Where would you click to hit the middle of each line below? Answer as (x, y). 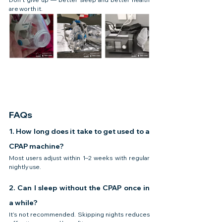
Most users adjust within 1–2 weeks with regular (79, 158)
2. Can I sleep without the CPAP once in (79, 188)
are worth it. (26, 9)
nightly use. (25, 167)
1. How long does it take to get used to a (79, 132)
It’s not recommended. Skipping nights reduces (79, 215)
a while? (23, 203)
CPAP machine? (36, 146)
